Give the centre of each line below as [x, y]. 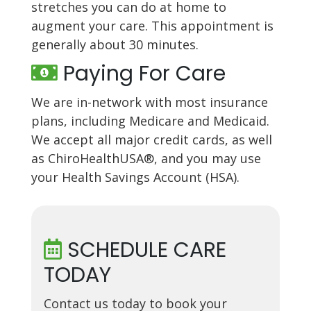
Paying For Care [141, 73]
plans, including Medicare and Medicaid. [150, 120]
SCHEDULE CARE [144, 250]
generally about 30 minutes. [115, 44]
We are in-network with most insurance [149, 102]
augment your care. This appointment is [152, 25]
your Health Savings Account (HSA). [135, 177]
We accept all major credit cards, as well [151, 139]
